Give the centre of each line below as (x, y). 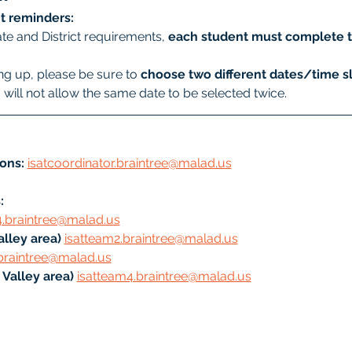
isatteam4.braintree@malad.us (164, 276)
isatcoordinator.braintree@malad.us (129, 163)
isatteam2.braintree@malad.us (151, 238)
